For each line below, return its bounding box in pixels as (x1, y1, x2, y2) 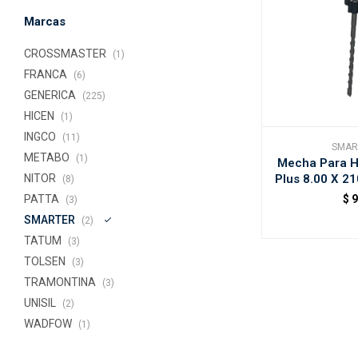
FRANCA (24, 68, 70, 81)
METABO (24, 151, 72, 164)
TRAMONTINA (24, 276, 98, 288)
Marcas (24, 14, 66, 29)
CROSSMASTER (24, 47, 109, 60)
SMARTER (24, 213, 78, 226)
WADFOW (24, 317, 74, 330)
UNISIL (24, 296, 58, 309)
